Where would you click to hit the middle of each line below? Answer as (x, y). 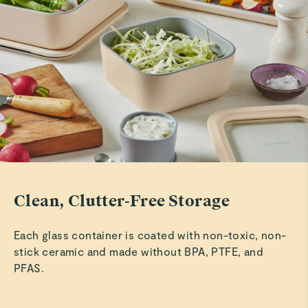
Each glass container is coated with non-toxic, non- (150, 235)
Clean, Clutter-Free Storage (122, 201)
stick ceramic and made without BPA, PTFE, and (139, 252)
